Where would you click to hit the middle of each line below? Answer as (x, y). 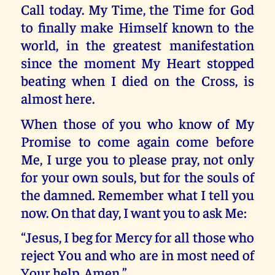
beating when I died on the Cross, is (137, 80)
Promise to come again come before (137, 141)
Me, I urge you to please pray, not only (137, 158)
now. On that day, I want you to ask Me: (134, 212)
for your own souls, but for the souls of (137, 176)
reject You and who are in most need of (137, 255)
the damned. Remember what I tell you (137, 194)
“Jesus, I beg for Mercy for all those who (137, 237)
